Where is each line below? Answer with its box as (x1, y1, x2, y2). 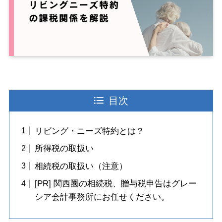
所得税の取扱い (34, 144, 94, 154)
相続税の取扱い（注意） (34, 161, 127, 171)
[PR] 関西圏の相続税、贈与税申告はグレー (34, 179, 197, 189)
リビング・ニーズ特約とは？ (34, 126, 144, 136)
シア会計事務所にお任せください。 (34, 192, 169, 202)
